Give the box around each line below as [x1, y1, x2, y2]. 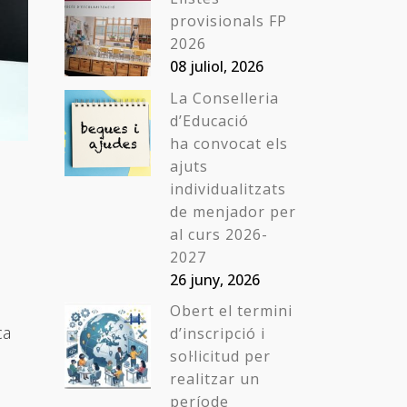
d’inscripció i [170, 323, 265, 343]
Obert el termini [170, 301, 293, 321]
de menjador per [170, 202, 296, 222]
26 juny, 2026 [170, 270, 260, 290]
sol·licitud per [170, 346, 271, 366]
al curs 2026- [170, 224, 268, 244]
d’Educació [170, 111, 249, 131]
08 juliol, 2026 [170, 56, 263, 76]
